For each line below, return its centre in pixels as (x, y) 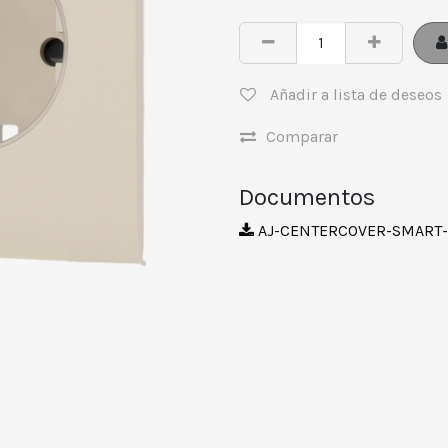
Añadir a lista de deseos (356, 94)
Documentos (307, 197)
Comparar (302, 136)
